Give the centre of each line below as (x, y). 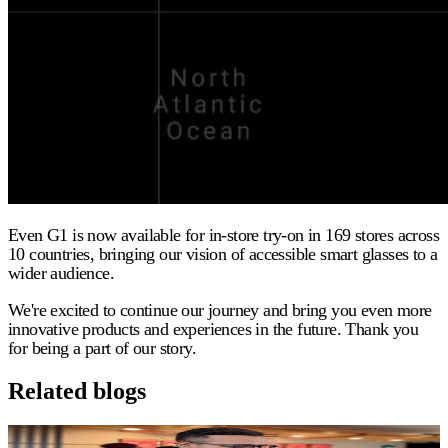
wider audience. (61, 273)
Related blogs (77, 391)
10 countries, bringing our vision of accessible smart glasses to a (223, 254)
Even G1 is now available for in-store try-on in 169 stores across (223, 235)
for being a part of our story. (102, 348)
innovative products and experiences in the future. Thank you (213, 329)
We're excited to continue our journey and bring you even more (220, 310)
